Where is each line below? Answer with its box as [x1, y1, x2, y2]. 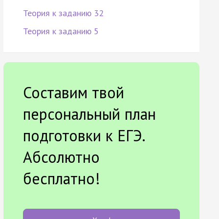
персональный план [22, 104, 156, 125]
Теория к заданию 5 [22, 25, 99, 37]
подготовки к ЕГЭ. [22, 125, 145, 146]
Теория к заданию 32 [22, 7, 104, 19]
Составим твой [22, 82, 124, 103]
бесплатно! [22, 168, 100, 189]
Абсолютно [22, 147, 100, 168]
